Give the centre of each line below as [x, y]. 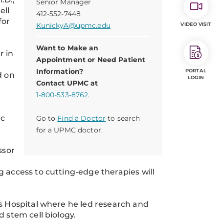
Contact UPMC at [67, 83]
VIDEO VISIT [196, 24]
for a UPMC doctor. [69, 130]
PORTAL [196, 71]
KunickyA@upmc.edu [73, 25]
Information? [60, 71]
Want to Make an [67, 48]
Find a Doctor [82, 118]
